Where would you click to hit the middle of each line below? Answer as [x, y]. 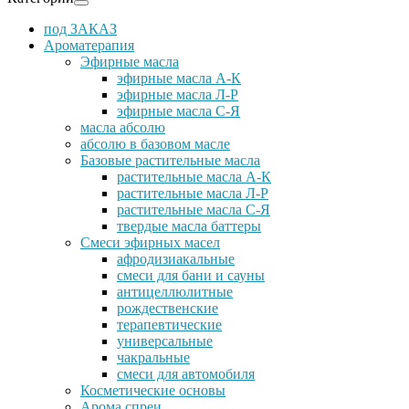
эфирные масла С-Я [178, 111]
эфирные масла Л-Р [178, 94]
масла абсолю [123, 127]
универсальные [165, 341]
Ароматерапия [89, 45]
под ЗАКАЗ [80, 29]
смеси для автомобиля [186, 374]
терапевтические [169, 325]
